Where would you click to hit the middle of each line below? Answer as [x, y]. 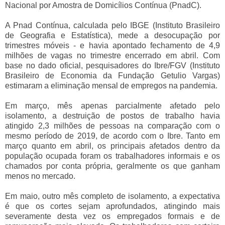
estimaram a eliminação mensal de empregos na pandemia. [111, 85]
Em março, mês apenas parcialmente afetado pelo [113, 105]
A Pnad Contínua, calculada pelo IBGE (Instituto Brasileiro [113, 25]
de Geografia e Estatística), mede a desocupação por [113, 35]
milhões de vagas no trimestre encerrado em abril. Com [113, 55]
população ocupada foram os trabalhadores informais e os [113, 156]
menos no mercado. [40, 176]
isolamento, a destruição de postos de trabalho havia [113, 116]
